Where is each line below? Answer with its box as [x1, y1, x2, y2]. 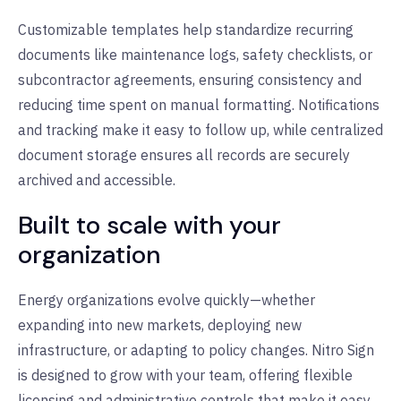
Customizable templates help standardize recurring [18, 20, 354, 38]
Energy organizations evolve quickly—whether [18, 290, 315, 309]
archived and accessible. [18, 170, 175, 189]
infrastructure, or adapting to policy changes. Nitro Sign [18, 340, 374, 359]
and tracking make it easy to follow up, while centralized [18, 120, 383, 139]
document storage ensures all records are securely [18, 145, 350, 164]
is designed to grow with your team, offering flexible [18, 365, 353, 384]
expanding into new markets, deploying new [18, 315, 302, 334]
